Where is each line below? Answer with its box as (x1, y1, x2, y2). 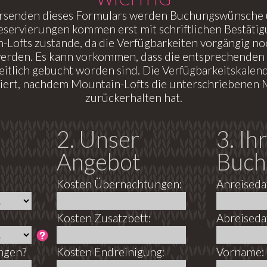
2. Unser (57, 125, 139, 153)
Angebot (57, 148, 141, 176)
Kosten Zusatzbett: (57, 211, 151, 225)
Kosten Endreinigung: (57, 245, 165, 259)
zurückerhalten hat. (85, 91, 182, 105)
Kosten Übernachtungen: (57, 177, 182, 191)
